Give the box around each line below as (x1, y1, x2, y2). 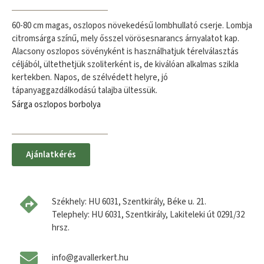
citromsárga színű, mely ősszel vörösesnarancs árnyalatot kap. (12, 32, 239, 45)
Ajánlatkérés (26, 148, 76, 161)
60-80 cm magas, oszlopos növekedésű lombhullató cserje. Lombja (12, 19, 252, 32)
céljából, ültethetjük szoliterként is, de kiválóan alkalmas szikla (12, 58, 239, 71)
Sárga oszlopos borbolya (12, 98, 101, 111)
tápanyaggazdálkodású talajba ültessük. (12, 84, 157, 97)
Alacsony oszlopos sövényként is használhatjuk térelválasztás (12, 45, 239, 58)
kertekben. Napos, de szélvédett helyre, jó (12, 71, 168, 84)
